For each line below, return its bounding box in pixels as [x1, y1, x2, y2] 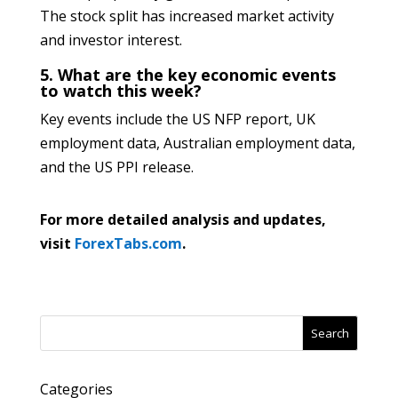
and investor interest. [39, 30, 182, 50]
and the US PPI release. [39, 157, 194, 177]
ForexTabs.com [74, 234, 182, 253]
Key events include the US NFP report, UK [39, 109, 315, 129]
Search [311, 325, 350, 341]
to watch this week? [39, 80, 202, 101]
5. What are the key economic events [39, 64, 336, 85]
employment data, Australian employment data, [39, 133, 355, 153]
